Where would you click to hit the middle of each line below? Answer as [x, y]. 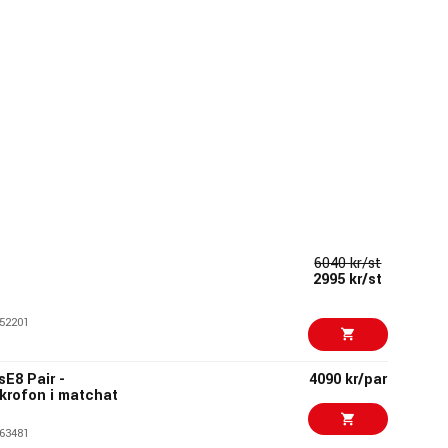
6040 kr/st [348, 263]
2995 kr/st [348, 279]
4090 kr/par [347, 379]
